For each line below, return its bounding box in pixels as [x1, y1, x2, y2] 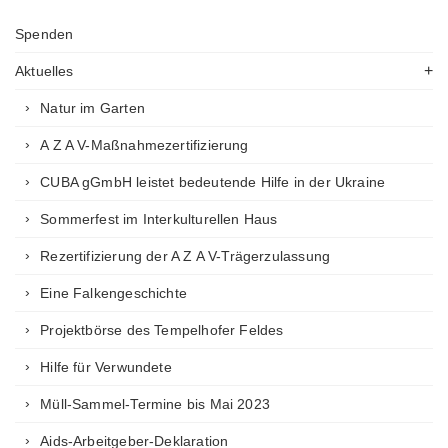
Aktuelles [15, 63, 74, 79]
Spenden [15, 26, 74, 42]
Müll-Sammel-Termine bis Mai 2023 [40, 396, 270, 412]
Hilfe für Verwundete [40, 359, 172, 375]
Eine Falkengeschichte [40, 285, 187, 301]
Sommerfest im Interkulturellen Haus [40, 211, 278, 227]
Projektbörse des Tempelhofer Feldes [40, 322, 284, 338]
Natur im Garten [40, 100, 145, 116]
